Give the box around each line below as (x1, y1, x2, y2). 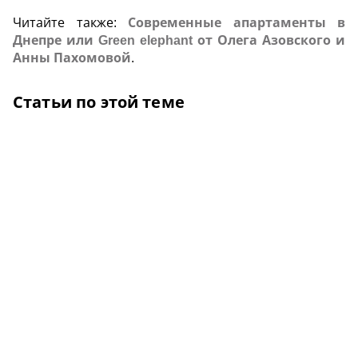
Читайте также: (13, 14, 128, 32)
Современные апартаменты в (128, 14, 345, 32)
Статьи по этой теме (13, 91, 185, 113)
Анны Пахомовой (13, 49, 131, 67)
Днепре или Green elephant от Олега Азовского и (13, 31, 345, 50)
